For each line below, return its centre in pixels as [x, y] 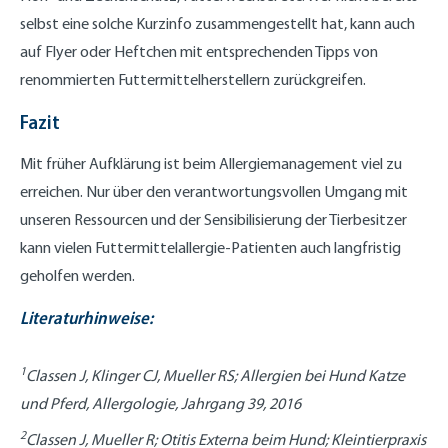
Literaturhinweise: [86, 317]
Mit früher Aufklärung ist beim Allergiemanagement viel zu [211, 163]
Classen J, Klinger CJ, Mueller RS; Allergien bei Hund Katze [215, 375]
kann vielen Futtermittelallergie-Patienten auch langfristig [210, 247]
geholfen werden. [77, 275]
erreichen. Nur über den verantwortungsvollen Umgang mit [214, 191]
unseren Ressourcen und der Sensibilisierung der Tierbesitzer [213, 219]
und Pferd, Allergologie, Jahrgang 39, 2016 [160, 403]
